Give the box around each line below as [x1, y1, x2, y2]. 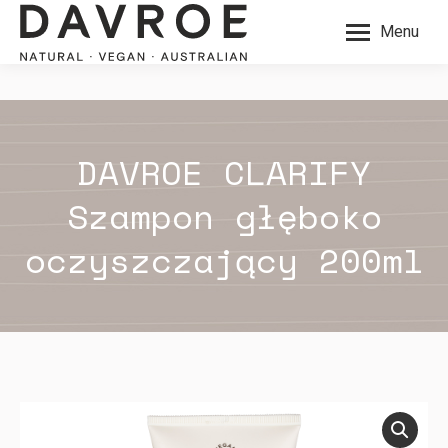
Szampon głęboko [66, 191, 382, 241]
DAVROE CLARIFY [77, 147, 371, 197]
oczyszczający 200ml [24, 235, 424, 285]
